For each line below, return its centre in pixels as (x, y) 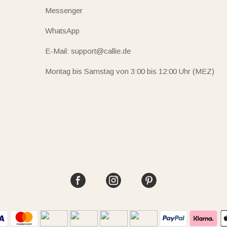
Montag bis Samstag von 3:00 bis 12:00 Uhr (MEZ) (129, 71)
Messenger (64, 10)
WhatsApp (62, 30)
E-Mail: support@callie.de (88, 51)
